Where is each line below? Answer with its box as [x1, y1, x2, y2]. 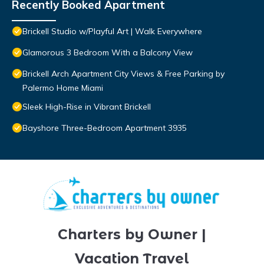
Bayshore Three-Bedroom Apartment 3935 [22, 123, 187, 134]
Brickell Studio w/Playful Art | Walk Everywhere [22, 26, 202, 37]
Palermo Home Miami [22, 82, 103, 94]
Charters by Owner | [58, 226, 206, 243]
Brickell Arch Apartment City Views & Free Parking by [22, 68, 225, 80]
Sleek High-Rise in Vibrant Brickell [22, 101, 151, 113]
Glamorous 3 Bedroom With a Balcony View [22, 47, 193, 58]
